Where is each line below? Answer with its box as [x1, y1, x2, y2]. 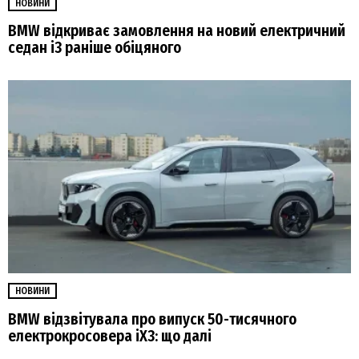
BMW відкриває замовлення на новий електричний [8, 22, 345, 41]
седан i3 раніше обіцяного [8, 38, 181, 58]
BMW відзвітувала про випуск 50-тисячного [8, 309, 296, 329]
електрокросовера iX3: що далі [8, 326, 212, 345]
